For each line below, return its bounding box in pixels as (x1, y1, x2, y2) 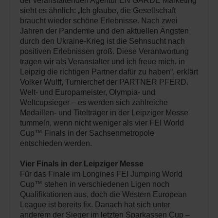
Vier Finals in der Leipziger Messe (20, 160, 144, 168)
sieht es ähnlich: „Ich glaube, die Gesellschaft (20, 6, 176, 15)
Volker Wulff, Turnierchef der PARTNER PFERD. (20, 78, 188, 87)
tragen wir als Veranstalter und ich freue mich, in (20, 57, 185, 66)
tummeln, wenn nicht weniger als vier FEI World (20, 119, 184, 127)
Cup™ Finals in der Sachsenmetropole (20, 129, 154, 138)
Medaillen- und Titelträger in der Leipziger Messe (20, 109, 188, 117)
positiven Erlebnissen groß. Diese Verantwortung (20, 47, 189, 56)
